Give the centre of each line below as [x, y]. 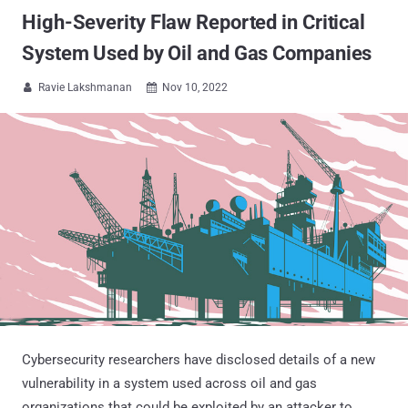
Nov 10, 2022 [195, 87]
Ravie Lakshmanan [85, 87]
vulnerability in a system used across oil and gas [169, 383]
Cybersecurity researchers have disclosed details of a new [199, 359]
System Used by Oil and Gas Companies [197, 53]
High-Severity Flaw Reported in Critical [194, 22]
